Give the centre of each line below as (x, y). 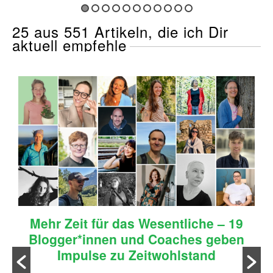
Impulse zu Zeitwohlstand (136, 255)
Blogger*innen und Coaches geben (136, 239)
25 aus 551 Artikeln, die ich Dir (120, 32)
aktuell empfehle (69, 45)
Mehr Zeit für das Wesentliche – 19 (136, 223)
